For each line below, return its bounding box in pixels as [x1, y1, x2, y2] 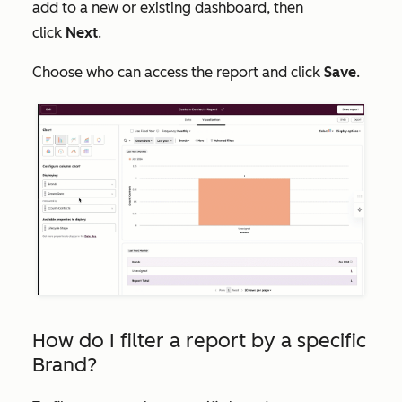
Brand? [32, 352, 97, 377]
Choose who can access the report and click [32, 63, 324, 81]
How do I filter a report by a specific [32, 328, 366, 353]
